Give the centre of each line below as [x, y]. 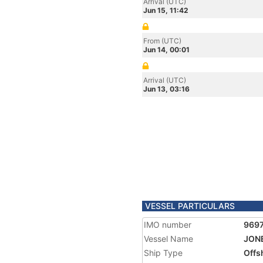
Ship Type [163, 253]
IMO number [168, 225]
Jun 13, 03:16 [166, 89]
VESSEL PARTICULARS [190, 206]
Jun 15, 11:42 [166, 10]
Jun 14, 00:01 [166, 50]
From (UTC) [162, 41]
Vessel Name [168, 239]
